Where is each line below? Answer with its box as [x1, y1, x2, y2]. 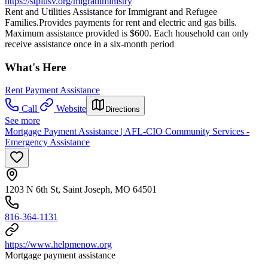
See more [5, 115, 40, 126]
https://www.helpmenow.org [5, 239, 112, 250]
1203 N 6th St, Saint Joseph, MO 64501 [5, 184, 157, 195]
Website [56, 103, 86, 114]
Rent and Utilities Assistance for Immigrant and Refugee [5, 6, 217, 17]
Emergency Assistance [5, 137, 90, 148]
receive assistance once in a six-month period [5, 38, 174, 49]
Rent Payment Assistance [5, 85, 100, 96]
